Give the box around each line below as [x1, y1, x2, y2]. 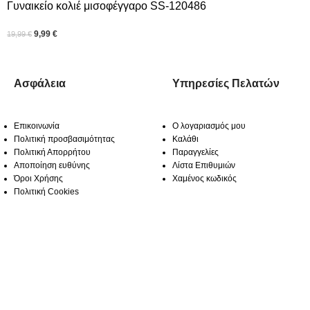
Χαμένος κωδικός [172, 173, 237, 183]
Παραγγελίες [172, 147, 219, 157]
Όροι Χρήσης [14, 173, 63, 183]
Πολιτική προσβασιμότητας [14, 134, 115, 144]
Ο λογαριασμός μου [172, 120, 246, 131]
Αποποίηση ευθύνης [14, 160, 90, 170]
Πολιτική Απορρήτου [14, 147, 91, 157]
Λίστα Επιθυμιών [172, 160, 235, 170]
